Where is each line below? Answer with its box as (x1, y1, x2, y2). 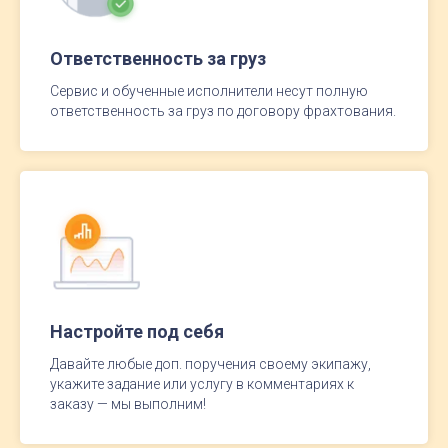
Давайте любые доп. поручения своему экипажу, (50, 355, 371, 372)
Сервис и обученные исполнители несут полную (50, 82, 368, 99)
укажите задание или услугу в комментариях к (50, 375, 354, 392)
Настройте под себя (50, 320, 224, 342)
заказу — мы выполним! (50, 395, 206, 412)
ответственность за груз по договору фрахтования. (50, 102, 396, 119)
